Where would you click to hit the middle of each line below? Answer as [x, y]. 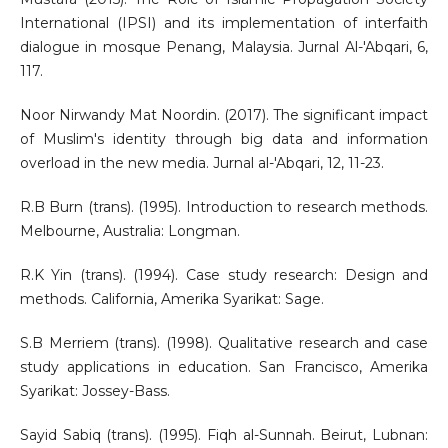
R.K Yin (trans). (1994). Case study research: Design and [224, 274]
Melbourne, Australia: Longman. [129, 230]
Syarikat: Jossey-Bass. [94, 390]
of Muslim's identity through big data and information [224, 138]
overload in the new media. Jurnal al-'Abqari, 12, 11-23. [201, 162]
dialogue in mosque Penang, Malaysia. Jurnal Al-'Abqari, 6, [224, 46]
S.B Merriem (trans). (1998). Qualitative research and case [224, 342]
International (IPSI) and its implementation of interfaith [224, 22]
